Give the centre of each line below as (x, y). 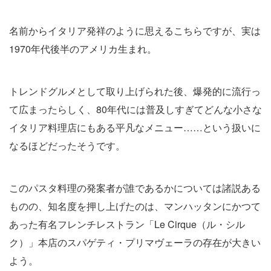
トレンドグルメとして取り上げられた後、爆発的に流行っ (135, 91)
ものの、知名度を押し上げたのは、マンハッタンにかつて (135, 206)
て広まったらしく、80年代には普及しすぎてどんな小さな (135, 109)
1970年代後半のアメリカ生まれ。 (83, 48)
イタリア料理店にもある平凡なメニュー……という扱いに (135, 127)
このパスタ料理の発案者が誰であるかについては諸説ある (135, 188)
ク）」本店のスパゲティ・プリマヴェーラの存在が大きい (135, 242)
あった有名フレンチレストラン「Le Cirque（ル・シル (127, 224)
